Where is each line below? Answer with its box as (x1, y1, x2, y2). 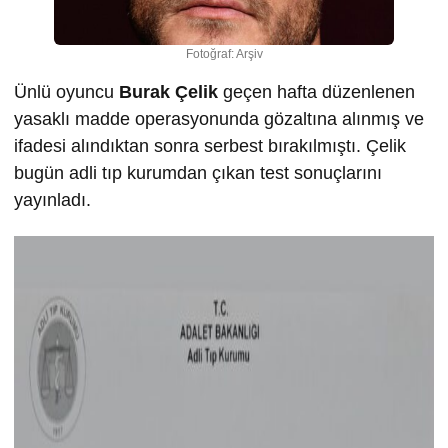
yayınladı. (14, 190, 91, 211)
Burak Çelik (119, 82, 218, 103)
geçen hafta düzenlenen (218, 82, 415, 103)
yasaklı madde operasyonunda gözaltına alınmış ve (14, 109, 424, 130)
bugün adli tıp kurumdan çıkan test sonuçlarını (14, 163, 382, 184)
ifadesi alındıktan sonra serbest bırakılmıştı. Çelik (14, 136, 406, 157)
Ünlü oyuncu (14, 82, 119, 103)
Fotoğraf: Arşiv (185, 47, 263, 62)
